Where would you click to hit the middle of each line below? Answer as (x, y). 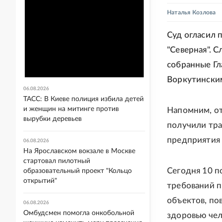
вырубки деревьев (53, 119)
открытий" (40, 181)
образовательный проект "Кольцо (78, 171)
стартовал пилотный (57, 161)
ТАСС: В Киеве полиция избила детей (83, 99)
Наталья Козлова (192, 12)
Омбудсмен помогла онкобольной (79, 213)
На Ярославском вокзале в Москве (79, 151)
